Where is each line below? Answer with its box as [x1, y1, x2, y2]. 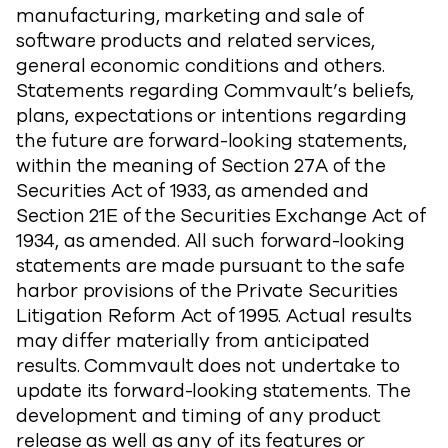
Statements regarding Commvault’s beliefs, [16, 78, 415, 104]
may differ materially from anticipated [16, 328, 370, 354]
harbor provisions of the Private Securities [16, 278, 398, 304]
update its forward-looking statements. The [16, 378, 412, 404]
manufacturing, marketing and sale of [16, 3, 365, 29]
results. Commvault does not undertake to [16, 353, 400, 379]
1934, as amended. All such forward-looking [16, 228, 406, 254]
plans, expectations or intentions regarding [16, 103, 407, 129]
